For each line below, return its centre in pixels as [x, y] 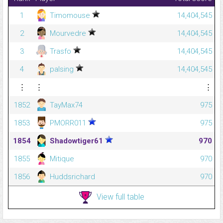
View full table [120, 197]
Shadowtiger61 [76, 141]
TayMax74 [65, 105]
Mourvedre [68, 34]
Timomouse [70, 16]
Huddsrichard [71, 177]
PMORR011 [68, 123]
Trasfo [60, 52]
